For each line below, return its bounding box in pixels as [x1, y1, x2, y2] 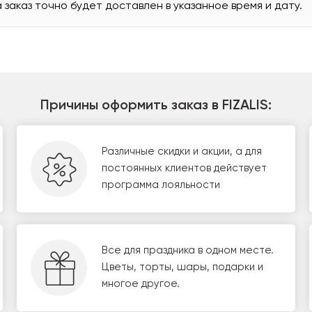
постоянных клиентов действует [101, 163, 267, 174]
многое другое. [101, 279, 180, 290]
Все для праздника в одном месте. [101, 245, 274, 256]
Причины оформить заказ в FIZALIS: [40, 98, 272, 113]
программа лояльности [101, 180, 220, 191]
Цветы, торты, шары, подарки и [101, 262, 263, 273]
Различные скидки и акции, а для [101, 146, 262, 157]
